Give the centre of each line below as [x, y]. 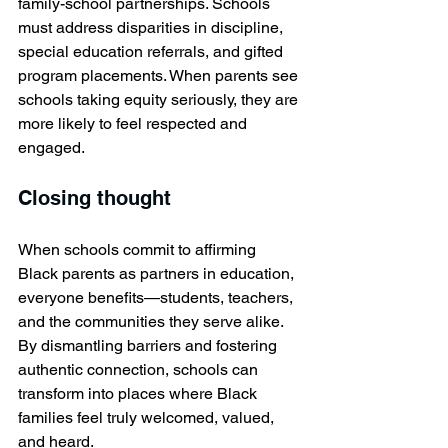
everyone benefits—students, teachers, [157, 297]
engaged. [51, 147]
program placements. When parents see [160, 75]
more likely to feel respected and [134, 123]
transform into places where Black [139, 393]
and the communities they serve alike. [152, 321]
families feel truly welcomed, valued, [148, 417]
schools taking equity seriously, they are [160, 99]
